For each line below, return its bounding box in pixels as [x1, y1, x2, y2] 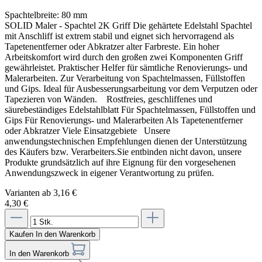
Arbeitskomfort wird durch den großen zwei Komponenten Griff [5, 51, 243, 62]
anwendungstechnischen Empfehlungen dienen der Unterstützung [5, 136, 247, 146]
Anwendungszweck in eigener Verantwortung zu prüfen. [5, 167, 214, 178]
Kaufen [9, 229, 33, 239]
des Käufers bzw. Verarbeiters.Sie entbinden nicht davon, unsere [5, 146, 242, 157]
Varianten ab [5, 187, 51, 198]
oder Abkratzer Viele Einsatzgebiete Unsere [5, 125, 170, 136]
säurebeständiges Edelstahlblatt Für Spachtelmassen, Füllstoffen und [5, 104, 256, 115]
